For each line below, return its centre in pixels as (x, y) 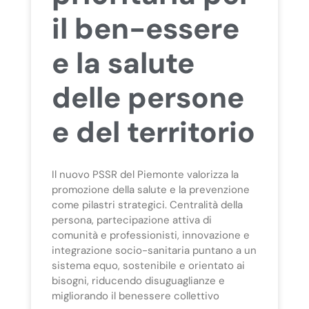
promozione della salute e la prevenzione (150, 189)
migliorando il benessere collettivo (135, 296)
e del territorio (153, 132)
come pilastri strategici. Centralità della (147, 205)
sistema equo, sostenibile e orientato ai (148, 265)
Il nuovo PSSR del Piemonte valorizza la (145, 174)
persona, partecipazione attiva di (131, 220)
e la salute (123, 63)
